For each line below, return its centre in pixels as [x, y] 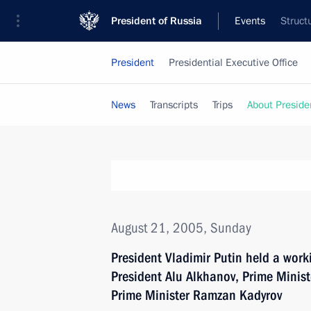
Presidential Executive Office [233, 62]
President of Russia [157, 21]
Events [250, 21]
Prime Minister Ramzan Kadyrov [196, 295]
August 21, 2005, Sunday [181, 228]
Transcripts [174, 105]
